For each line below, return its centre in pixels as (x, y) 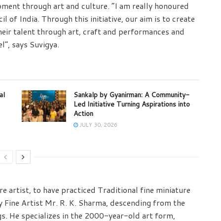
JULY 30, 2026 (98, 125)
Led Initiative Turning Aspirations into (132, 104)
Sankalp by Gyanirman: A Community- (131, 95)
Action (83, 114)
